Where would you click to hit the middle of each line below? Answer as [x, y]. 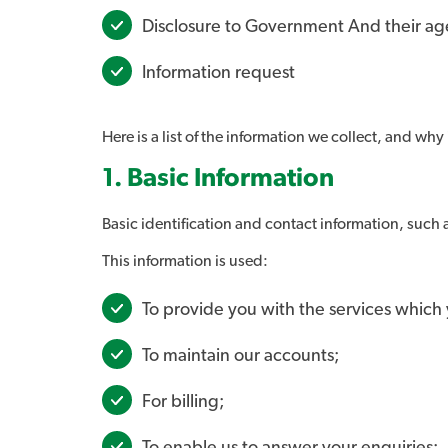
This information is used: [185, 261]
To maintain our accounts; [240, 356]
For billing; [183, 402]
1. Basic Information [218, 178]
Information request [218, 73]
